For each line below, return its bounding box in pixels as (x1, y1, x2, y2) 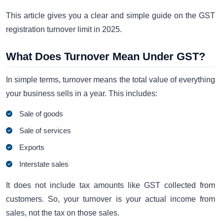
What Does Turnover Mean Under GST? (6, 50, 205, 63)
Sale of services (19, 126, 72, 135)
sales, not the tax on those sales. (6, 209, 119, 218)
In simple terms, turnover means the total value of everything (6, 75, 215, 84)
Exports (19, 143, 45, 152)
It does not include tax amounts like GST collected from (6, 181, 215, 190)
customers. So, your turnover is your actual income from (6, 195, 215, 204)
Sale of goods (19, 110, 64, 118)
